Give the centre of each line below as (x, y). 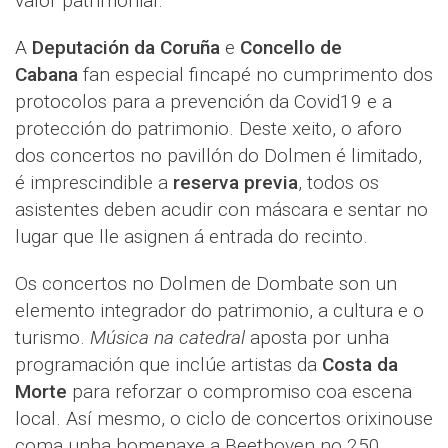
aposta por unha (317, 337)
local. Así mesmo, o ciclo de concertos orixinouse (224, 418)
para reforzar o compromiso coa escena (239, 391)
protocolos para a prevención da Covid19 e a (203, 101)
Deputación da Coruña (126, 47)
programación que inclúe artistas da (168, 364)
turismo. (52, 337)
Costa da (360, 364)
